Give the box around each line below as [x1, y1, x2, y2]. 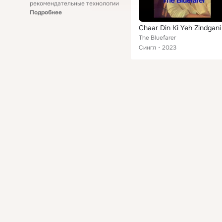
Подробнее [30, 8, 62, 16]
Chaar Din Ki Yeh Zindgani [139, 23, 221, 32]
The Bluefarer [139, 34, 176, 42]
